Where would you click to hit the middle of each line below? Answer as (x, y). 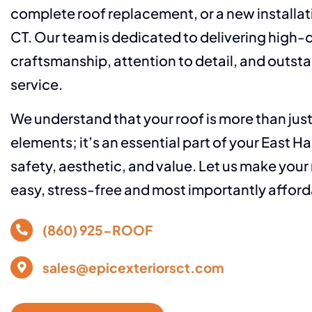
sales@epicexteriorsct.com (133, 267)
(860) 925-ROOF (97, 230)
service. (36, 84)
